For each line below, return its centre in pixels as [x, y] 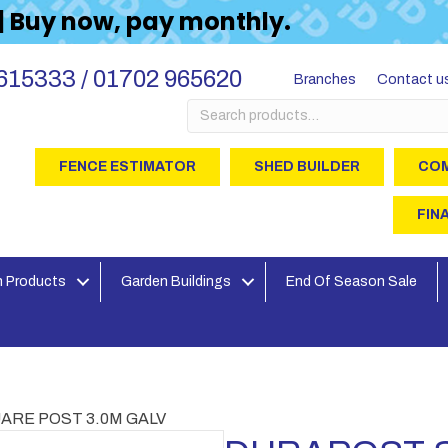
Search [212, 106]
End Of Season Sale [351, 282]
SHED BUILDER [306, 166]
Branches [324, 79]
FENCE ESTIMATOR [127, 166]
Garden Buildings [176, 282]
